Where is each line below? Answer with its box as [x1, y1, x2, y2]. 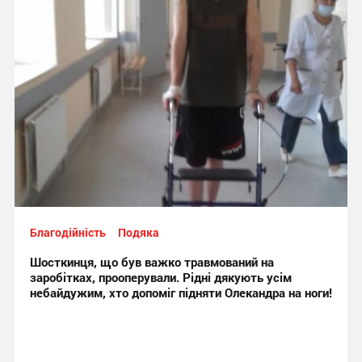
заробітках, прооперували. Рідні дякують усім [29, 269, 292, 285]
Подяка [117, 225, 159, 240]
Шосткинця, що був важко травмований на [29, 254, 274, 270]
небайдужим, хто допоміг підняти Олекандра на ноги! [29, 284, 332, 301]
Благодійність [29, 225, 106, 240]
